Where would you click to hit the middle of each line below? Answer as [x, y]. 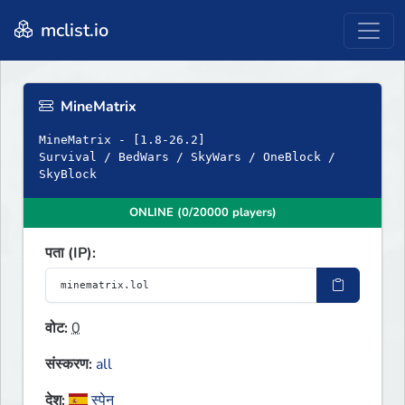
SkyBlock [68, 174]
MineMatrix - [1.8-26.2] [122, 140]
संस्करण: [69, 365]
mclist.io [72, 30]
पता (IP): [71, 254]
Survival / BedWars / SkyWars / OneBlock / [187, 157]
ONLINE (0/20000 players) [202, 213]
